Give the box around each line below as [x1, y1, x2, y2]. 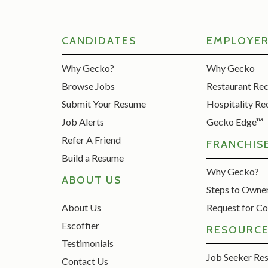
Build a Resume [62, 151, 124, 163]
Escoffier [62, 219, 100, 231]
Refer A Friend [62, 133, 121, 145]
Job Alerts [62, 115, 105, 127]
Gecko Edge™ [206, 115, 263, 127]
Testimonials [62, 237, 114, 249]
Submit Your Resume [62, 98, 147, 109]
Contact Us [62, 255, 109, 267]
